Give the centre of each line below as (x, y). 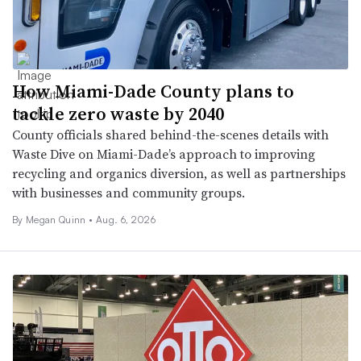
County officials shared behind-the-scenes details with (170, 134)
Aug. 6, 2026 (126, 219)
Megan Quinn (57, 219)
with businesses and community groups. (129, 192)
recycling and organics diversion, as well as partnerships (179, 173)
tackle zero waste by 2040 (118, 113)
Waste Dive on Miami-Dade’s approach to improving (164, 154)
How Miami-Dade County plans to (153, 91)
